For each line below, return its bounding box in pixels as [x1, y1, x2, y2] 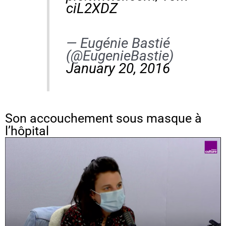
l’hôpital [5, 124, 49, 139]
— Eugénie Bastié [66, 35, 170, 52]
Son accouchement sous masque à [5, 111, 202, 126]
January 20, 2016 [66, 60, 170, 77]
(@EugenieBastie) [66, 47, 174, 65]
